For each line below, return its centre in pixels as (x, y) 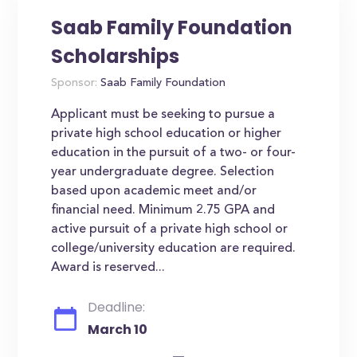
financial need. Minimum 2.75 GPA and (163, 210)
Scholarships (116, 56)
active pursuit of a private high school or (170, 229)
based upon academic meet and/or (154, 191)
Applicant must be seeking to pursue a (163, 115)
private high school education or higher (167, 134)
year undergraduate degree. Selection (163, 172)
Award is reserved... (108, 268)
